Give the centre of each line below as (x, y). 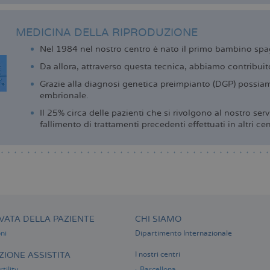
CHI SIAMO (158, 219)
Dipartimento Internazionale (184, 233)
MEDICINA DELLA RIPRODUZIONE (106, 33)
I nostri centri (158, 254)
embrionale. (64, 96)
